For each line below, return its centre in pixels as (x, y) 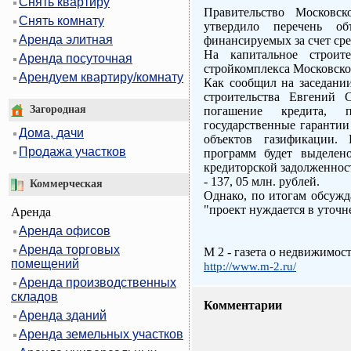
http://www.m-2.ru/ (250, 266)
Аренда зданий (63, 315)
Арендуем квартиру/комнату (101, 78)
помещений (45, 263)
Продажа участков (72, 152)
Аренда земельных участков (101, 334)
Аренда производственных (98, 282)
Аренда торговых (69, 249)
